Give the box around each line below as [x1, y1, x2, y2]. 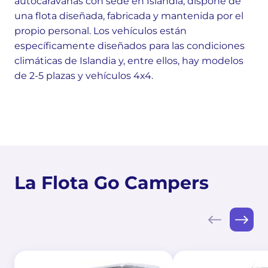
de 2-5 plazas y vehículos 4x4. [14, 70, 153, 81]
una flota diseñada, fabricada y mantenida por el [14, 10, 243, 22]
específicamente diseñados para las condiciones [14, 40, 245, 51]
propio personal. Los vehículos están [14, 25, 187, 36]
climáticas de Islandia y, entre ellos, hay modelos [14, 55, 243, 66]
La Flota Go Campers [14, 172, 209, 194]
